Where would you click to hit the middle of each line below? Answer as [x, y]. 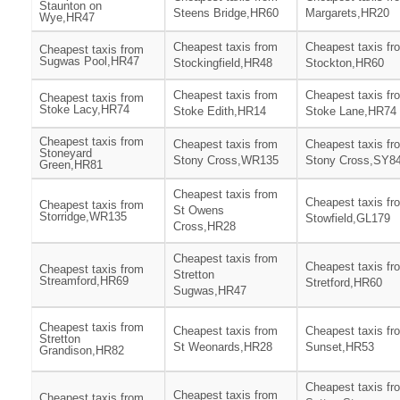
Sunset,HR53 [340, 347]
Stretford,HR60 [344, 283]
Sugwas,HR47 [210, 291]
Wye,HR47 [67, 18]
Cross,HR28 [204, 227]
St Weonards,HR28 [223, 347]
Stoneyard [66, 154]
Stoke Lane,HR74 [351, 112]
